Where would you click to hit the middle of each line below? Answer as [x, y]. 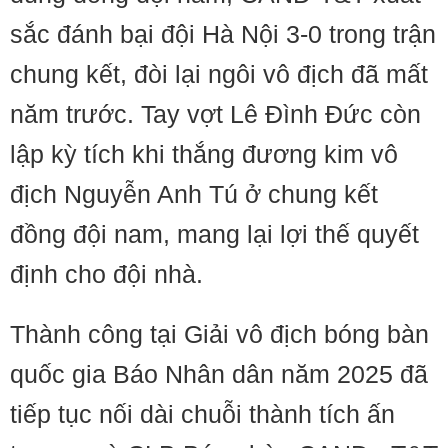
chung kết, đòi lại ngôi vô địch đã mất [219, 74]
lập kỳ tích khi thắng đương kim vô [204, 154]
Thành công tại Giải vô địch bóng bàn [219, 334]
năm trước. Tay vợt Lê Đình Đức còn [215, 114]
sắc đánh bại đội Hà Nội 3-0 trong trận [223, 34]
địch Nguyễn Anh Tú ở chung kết [194, 194]
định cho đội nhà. [106, 274]
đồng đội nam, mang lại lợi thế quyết [214, 234]
